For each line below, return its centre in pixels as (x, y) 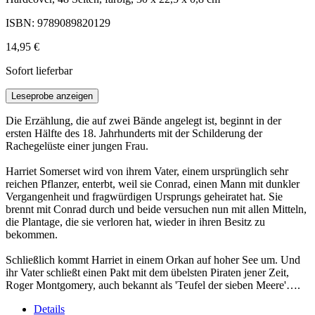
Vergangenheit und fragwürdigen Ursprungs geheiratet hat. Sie (144, 197)
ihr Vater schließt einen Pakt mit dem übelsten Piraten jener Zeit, (147, 273)
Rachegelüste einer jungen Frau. (77, 146)
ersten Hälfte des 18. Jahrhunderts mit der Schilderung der (134, 134)
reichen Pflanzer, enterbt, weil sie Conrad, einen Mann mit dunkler (153, 184)
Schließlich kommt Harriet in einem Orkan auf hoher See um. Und (153, 260)
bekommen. (32, 235)
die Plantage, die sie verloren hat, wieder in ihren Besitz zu (135, 222)
